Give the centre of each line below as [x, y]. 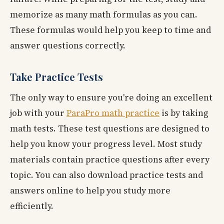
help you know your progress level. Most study [106, 144]
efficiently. [32, 206]
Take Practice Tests [56, 76]
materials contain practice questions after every [110, 159]
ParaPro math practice [113, 113]
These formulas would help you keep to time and [110, 30]
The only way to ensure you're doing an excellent [111, 97]
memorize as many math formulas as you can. [104, 14]
